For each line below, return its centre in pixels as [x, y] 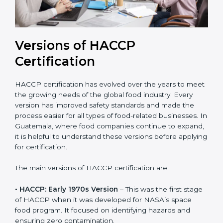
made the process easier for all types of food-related [103, 121]
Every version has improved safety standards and [98, 111]
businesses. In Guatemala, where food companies [100, 132]
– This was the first [150, 195]
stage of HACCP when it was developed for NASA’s [103, 205]
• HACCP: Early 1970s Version [66, 195]
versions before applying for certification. [83, 153]
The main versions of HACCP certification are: [92, 174]
